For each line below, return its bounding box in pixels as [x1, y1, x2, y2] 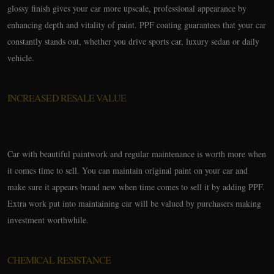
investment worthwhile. [7, 214, 89, 226]
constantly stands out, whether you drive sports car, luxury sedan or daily [7, 35, 259, 47]
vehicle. [7, 52, 34, 64]
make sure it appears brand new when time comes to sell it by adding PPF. [7, 181, 265, 193]
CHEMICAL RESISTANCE [7, 253, 111, 266]
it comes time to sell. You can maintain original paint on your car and [7, 165, 248, 176]
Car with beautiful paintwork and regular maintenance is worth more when [7, 148, 266, 160]
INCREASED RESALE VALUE [7, 91, 127, 104]
